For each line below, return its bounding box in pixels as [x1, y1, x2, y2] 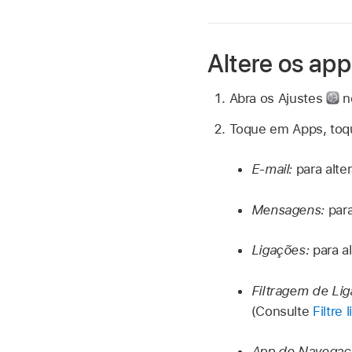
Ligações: [251, 242, 313, 258]
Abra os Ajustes [229, 90, 326, 106]
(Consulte [251, 302, 313, 319]
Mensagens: [251, 201, 328, 218]
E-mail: [251, 161, 296, 178]
